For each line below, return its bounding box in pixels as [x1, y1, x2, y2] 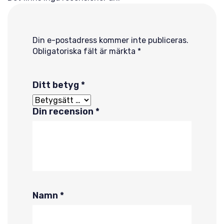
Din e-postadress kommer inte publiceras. [32, 35, 188, 45]
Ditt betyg [32, 79, 81, 90]
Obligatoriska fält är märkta [32, 46, 137, 56]
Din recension [32, 106, 95, 117]
